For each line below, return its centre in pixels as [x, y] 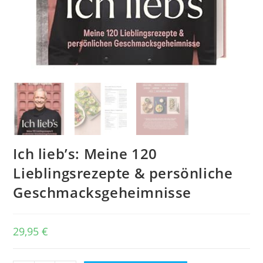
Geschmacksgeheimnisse [102, 192]
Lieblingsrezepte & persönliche [123, 173]
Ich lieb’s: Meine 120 [85, 153]
